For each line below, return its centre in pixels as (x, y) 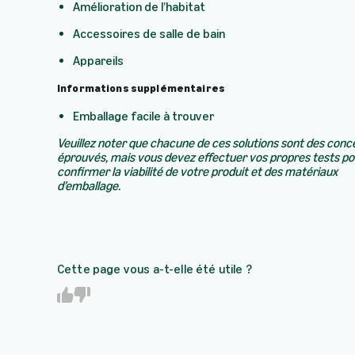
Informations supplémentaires (141, 88)
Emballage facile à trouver (143, 116)
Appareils (98, 61)
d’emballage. (89, 186)
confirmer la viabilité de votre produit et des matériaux (197, 172)
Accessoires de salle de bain (149, 34)
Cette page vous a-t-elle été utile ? (155, 269)
